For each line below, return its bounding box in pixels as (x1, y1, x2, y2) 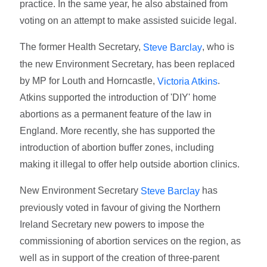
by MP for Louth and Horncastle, (20, 75, 158, 86)
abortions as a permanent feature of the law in (20, 109, 212, 120)
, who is (202, 41, 235, 52)
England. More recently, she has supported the (20, 126, 216, 136)
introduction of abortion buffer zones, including (20, 142, 215, 153)
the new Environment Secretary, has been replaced (20, 58, 235, 69)
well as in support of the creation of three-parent (20, 253, 220, 263)
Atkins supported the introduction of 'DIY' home (20, 92, 217, 103)
